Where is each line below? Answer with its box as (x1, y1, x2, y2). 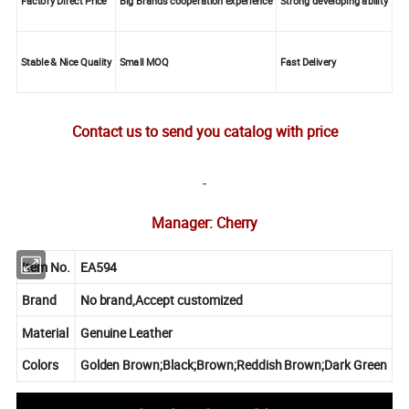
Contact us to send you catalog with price (71, 121, 338, 142)
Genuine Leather (79, 323, 173, 341)
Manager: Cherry (152, 212, 257, 233)
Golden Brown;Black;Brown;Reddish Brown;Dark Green (79, 356, 387, 374)
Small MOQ (119, 55, 169, 69)
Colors (22, 356, 58, 374)
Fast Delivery (279, 55, 337, 69)
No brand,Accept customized (79, 290, 243, 309)
